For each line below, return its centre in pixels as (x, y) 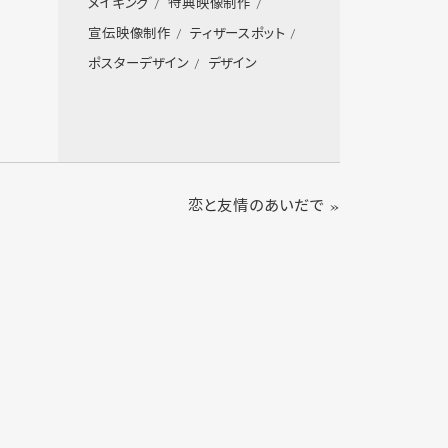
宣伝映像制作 (130, 35)
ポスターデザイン (138, 65)
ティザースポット (238, 35)
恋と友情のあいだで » (264, 207)
